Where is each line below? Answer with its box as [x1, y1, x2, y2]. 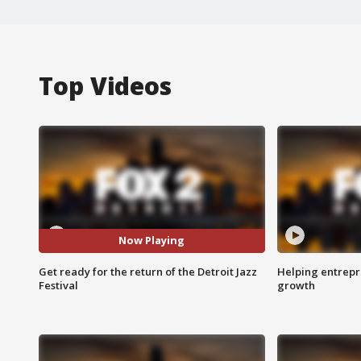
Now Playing [118, 233, 185, 248]
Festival [39, 277, 78, 293]
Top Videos [39, 68, 172, 102]
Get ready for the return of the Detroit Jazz [39, 263, 257, 279]
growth [276, 277, 315, 293]
